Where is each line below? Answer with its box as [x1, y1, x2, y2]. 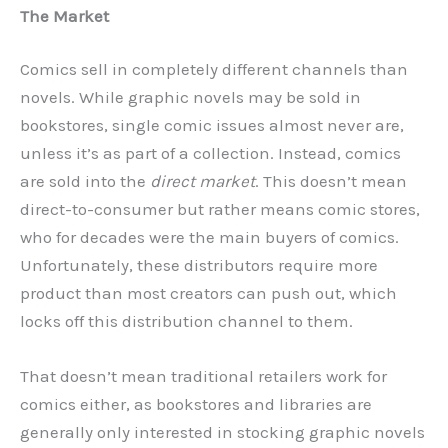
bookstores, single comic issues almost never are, [20, 115, 404, 135]
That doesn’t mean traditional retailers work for [20, 366, 387, 387]
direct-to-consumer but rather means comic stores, [20, 199, 420, 219]
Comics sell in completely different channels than [20, 59, 408, 79]
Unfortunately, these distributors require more [20, 255, 378, 275]
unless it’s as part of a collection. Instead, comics [20, 143, 401, 163]
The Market [20, 5, 109, 26]
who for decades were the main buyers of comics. [20, 227, 399, 247]
